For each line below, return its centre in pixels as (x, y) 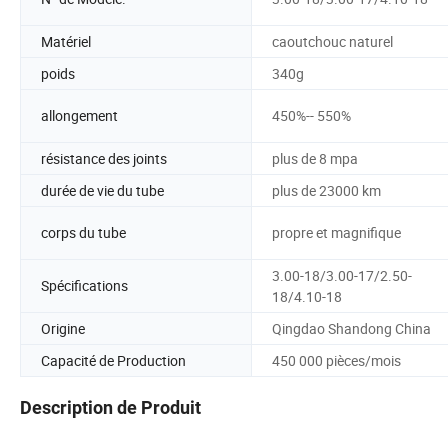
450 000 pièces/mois (336, 360)
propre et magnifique (336, 233)
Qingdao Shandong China (351, 328)
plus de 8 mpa (315, 158)
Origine (63, 328)
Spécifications (84, 286)
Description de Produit (110, 408)
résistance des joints (104, 158)
